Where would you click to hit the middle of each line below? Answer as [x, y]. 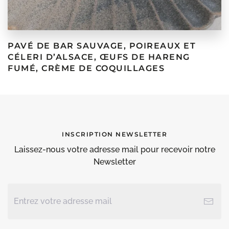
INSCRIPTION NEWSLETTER [114, 134]
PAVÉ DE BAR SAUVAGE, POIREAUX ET [102, 45]
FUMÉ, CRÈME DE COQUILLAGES [86, 68]
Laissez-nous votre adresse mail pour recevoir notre [114, 149]
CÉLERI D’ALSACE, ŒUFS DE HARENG [99, 57]
